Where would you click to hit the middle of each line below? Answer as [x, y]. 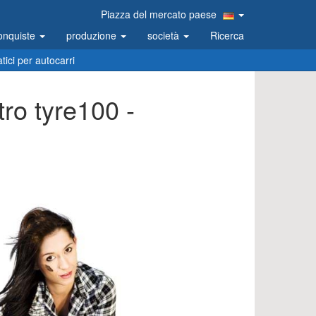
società [165, 35]
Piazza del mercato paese [160, 14]
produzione [93, 35]
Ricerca [227, 35]
